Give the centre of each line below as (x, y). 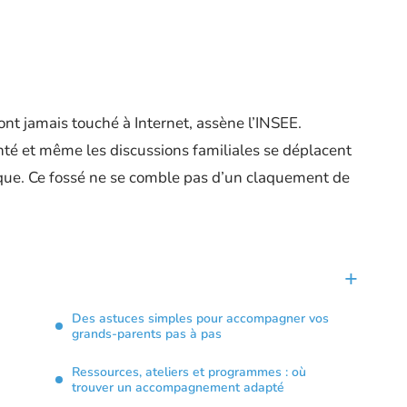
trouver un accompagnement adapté (178, 387)
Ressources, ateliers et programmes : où (189, 372)
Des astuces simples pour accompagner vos (200, 318)
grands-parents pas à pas (147, 334)
